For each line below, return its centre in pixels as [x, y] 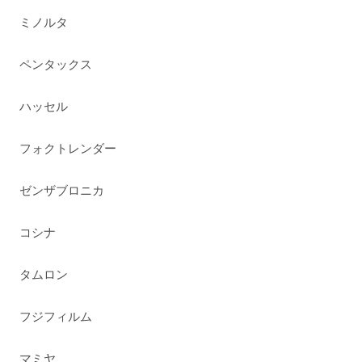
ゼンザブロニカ [62, 191]
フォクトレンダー [68, 149]
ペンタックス [56, 65]
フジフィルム [56, 317]
